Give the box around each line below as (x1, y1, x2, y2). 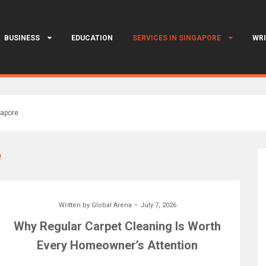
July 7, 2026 (140, 201, 176, 209)
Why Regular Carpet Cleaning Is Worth (14, 219, 221, 233)
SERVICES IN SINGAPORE (132, 34, 221, 42)
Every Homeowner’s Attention (37, 238, 198, 252)
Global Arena (91, 201, 132, 209)
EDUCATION (71, 34, 113, 42)
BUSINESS (4, 34, 40, 42)
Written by (58, 201, 91, 209)
